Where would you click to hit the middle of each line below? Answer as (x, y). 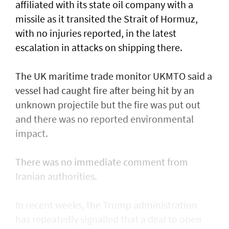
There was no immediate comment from (102, 162)
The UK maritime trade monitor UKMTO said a (114, 76)
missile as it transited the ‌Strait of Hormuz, (107, 19)
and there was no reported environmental (105, 119)
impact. (32, 133)
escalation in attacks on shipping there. (99, 48)
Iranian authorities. (56, 176)
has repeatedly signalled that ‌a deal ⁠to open (108, 219)
